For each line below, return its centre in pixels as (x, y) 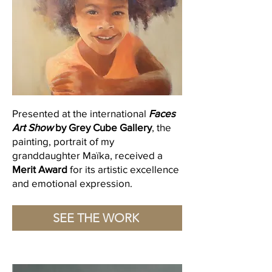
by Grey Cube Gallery (102, 127)
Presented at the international (80, 113)
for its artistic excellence (123, 169)
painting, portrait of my (63, 141)
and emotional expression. (72, 183)
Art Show (32, 127)
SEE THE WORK (96, 218)
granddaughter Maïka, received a (87, 155)
